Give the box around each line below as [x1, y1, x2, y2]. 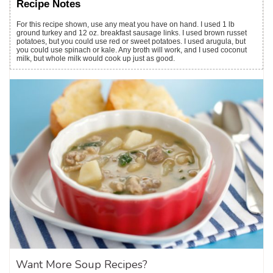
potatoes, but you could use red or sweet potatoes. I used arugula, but [16, 37, 246, 46]
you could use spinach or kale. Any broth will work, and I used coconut [16, 46, 247, 55]
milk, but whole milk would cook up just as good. [16, 54, 177, 63]
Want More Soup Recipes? [16, 257, 147, 272]
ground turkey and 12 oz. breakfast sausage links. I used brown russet [16, 29, 247, 38]
